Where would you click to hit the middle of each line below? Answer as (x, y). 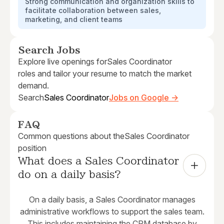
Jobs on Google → (144, 98)
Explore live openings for (62, 62)
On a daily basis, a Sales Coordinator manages (112, 200)
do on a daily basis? (70, 174)
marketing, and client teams (74, 19)
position (32, 148)
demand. (33, 86)
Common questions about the (71, 136)
